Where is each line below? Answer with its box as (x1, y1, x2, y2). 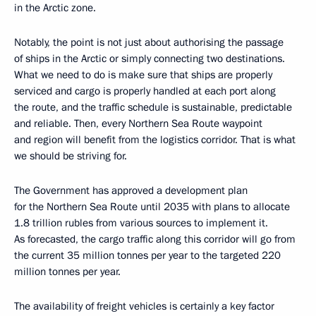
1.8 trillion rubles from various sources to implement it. (14, 215, 268, 230)
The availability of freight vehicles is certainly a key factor (14, 298, 274, 313)
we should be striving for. (14, 148, 127, 163)
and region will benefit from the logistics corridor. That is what (14, 132, 296, 147)
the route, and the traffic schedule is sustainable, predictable (14, 99, 292, 114)
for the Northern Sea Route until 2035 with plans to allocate (14, 199, 290, 214)
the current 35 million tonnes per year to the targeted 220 (14, 248, 281, 262)
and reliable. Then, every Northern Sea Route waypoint (14, 116, 262, 130)
